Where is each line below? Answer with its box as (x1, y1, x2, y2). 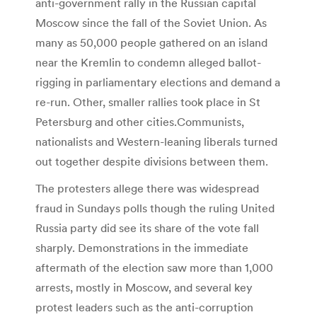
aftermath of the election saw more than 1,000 (35, 260, 273, 275)
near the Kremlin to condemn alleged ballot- (35, 54, 261, 69)
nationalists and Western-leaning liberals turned (35, 134, 277, 149)
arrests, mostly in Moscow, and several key (35, 279, 253, 294)
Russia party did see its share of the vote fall (35, 220, 259, 235)
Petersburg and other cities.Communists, (35, 114, 244, 129)
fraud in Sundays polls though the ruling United (35, 200, 275, 215)
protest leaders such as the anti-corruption (35, 299, 253, 314)
